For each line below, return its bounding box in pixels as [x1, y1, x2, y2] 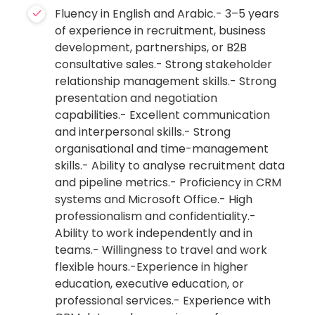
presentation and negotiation [55, 90, 218, 106]
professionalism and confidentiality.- [55, 208, 257, 224]
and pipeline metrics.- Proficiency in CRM [55, 174, 282, 191]
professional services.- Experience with [55, 292, 271, 309]
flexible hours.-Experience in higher [55, 259, 249, 275]
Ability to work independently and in [55, 225, 253, 241]
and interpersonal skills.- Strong [55, 124, 231, 140]
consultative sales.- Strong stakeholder [55, 56, 273, 72]
